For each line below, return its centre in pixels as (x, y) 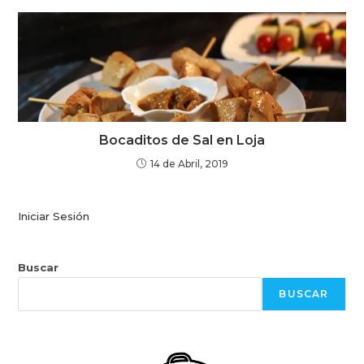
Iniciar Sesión (54, 216)
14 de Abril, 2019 (189, 163)
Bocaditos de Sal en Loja (182, 140)
